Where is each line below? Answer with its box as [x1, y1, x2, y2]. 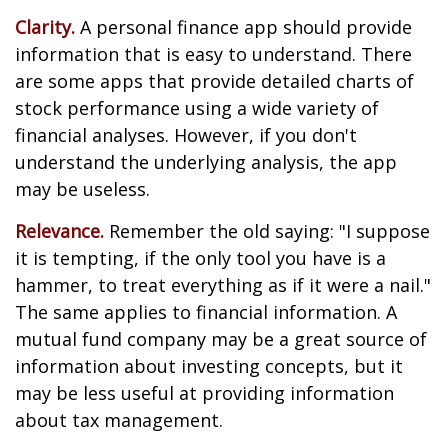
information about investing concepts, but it [15, 354, 403, 378]
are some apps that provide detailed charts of [15, 69, 414, 93]
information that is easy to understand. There [15, 42, 412, 66]
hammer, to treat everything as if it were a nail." [15, 273, 431, 297]
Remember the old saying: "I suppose [104, 219, 430, 243]
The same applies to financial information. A [15, 300, 397, 324]
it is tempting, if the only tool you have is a [15, 246, 386, 270]
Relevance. [15, 219, 104, 243]
